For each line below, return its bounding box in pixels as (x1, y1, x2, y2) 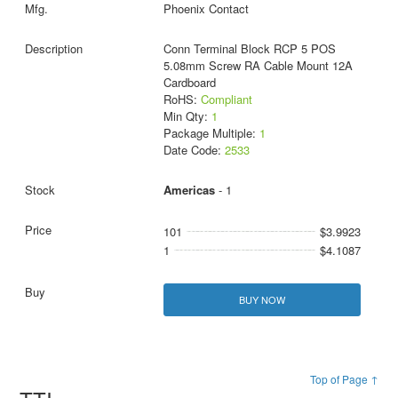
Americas (163, 181, 215, 198)
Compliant (200, 91, 252, 107)
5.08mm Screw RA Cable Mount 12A (163, 57, 353, 74)
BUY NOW (238, 292, 285, 307)
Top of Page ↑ (309, 371, 378, 387)
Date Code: (163, 141, 225, 158)
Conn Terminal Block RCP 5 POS (163, 40, 336, 57)
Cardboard (163, 74, 216, 91)
